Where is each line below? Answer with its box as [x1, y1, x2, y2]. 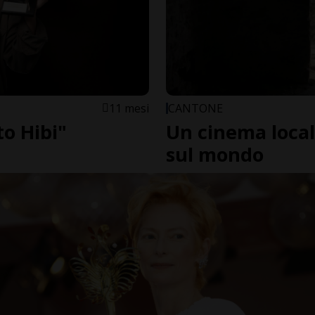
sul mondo [166, 141, 264, 168]
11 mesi [109, 101, 149, 117]
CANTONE [168, 101, 223, 117]
